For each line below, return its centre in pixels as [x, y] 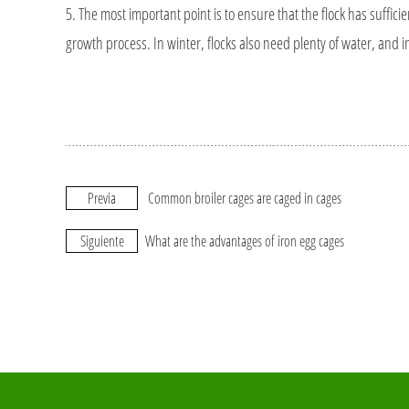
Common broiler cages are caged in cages [245, 198]
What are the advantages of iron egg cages [245, 241]
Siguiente [102, 241]
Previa [102, 198]
